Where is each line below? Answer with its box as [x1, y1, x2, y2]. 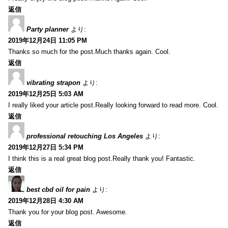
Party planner [26, 25, 69, 33]
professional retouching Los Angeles [26, 132, 143, 140]
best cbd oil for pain [26, 185, 90, 193]
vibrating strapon [26, 78, 80, 87]
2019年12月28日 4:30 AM [8, 196, 83, 205]
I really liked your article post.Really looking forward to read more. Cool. [8, 101, 218, 109]
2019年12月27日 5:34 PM [8, 143, 83, 151]
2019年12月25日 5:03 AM [8, 90, 83, 98]
